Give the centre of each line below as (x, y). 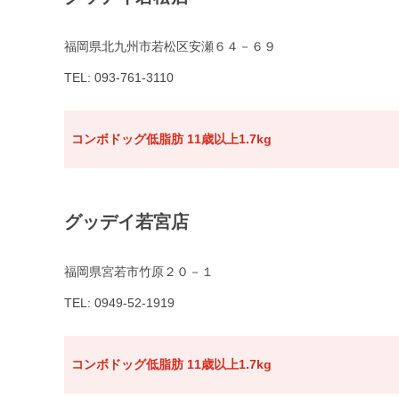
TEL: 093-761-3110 (119, 78)
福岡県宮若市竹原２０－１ (139, 272)
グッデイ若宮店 (126, 222)
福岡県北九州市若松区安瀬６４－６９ (170, 47)
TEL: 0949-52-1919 (119, 303)
